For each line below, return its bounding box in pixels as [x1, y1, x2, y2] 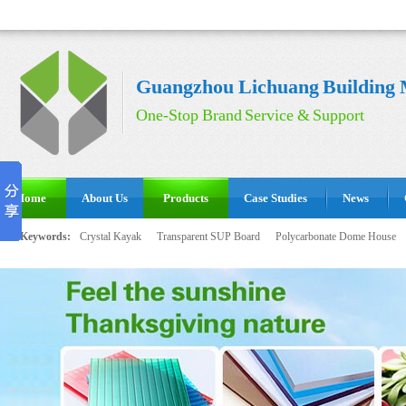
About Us [82, 191, 128, 205]
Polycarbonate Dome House [275, 230, 396, 243]
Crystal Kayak [80, 230, 141, 243]
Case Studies [244, 191, 307, 205]
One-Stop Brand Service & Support [136, 106, 364, 124]
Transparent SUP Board [157, 230, 260, 243]
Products [163, 191, 208, 205]
